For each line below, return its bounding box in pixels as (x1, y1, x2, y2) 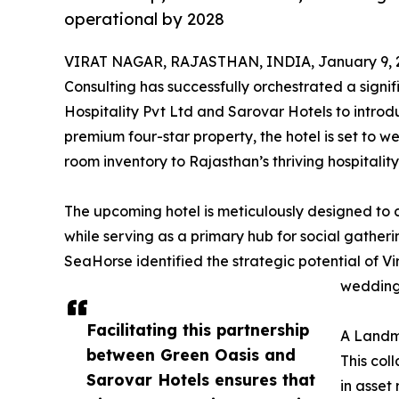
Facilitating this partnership (86, 319, 309, 339)
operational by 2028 (64, 9, 224, 30)
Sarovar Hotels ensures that (86, 369, 315, 389)
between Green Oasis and (86, 344, 296, 364)
